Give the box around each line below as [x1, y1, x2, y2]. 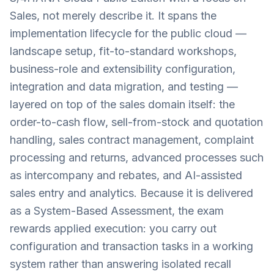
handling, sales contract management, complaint [10, 133, 254, 146]
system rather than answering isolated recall [10, 257, 231, 270]
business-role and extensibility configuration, [10, 62, 235, 75]
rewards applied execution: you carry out [10, 222, 217, 235]
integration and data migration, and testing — [10, 80, 238, 93]
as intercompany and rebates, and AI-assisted [10, 169, 242, 182]
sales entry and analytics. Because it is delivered [10, 187, 253, 199]
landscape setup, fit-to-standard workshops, [10, 45, 237, 57]
